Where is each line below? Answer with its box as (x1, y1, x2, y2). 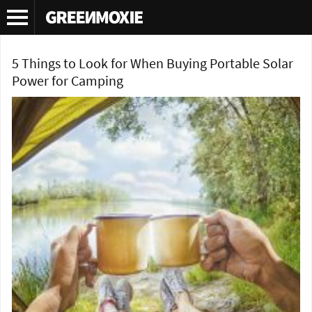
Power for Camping (12, 72, 123, 91)
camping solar (75, 13, 141, 28)
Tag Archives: (12, 13, 75, 28)
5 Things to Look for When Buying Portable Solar (12, 54, 293, 73)
